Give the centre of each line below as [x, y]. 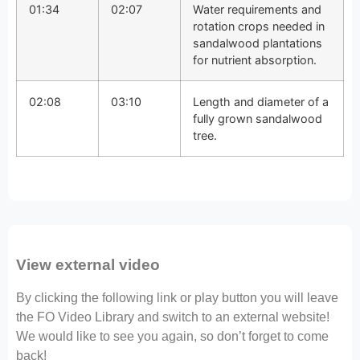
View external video [88, 264]
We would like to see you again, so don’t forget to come [172, 336]
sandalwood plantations [258, 43]
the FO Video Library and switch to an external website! [173, 317]
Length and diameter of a [261, 101]
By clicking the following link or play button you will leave [177, 297]
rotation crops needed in [259, 26]
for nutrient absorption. [255, 59]
